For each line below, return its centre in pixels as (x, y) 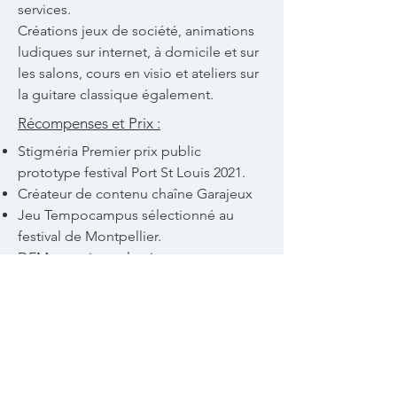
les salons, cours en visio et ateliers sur (138, 73)
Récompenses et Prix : (89, 123)
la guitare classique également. (116, 94)
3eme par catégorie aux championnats (139, 300)
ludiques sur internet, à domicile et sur (138, 51)
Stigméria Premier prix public (109, 151)
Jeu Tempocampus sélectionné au (126, 214)
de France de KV (70, 321)
